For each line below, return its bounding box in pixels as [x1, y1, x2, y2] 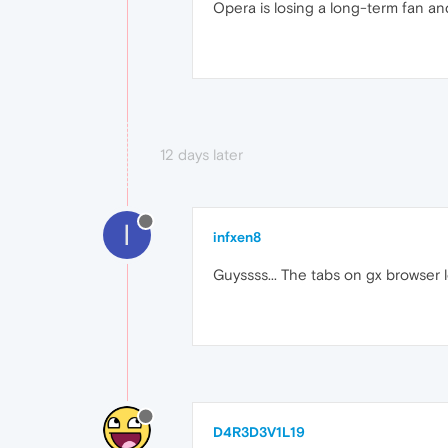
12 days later [160, 145, 243, 163]
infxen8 [213, 228, 261, 245]
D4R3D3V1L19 [213, 423, 305, 440]
